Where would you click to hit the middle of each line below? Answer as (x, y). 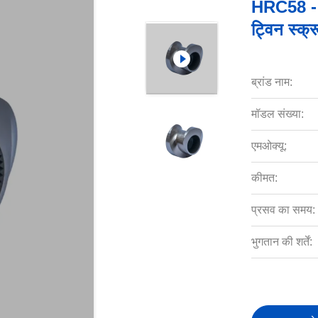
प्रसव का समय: (283, 210)
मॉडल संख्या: (277, 114)
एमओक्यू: (269, 146)
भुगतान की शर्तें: (281, 242)
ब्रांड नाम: (272, 82)
